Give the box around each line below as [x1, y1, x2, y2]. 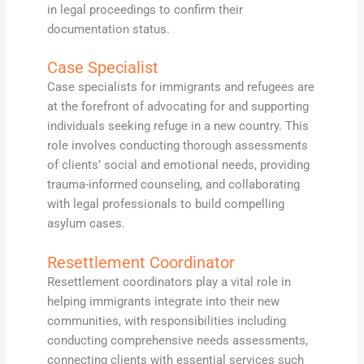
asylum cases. [46, 216, 125, 232]
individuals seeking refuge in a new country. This [46, 119, 309, 134]
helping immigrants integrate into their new [46, 293, 279, 309]
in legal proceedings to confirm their [46, 2, 243, 17]
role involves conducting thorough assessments [46, 138, 308, 154]
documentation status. [46, 21, 170, 37]
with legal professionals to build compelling [46, 197, 284, 212]
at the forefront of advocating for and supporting [46, 99, 309, 115]
